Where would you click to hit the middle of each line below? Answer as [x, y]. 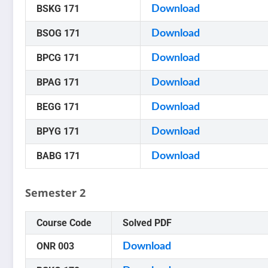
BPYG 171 [58, 132]
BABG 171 [58, 156]
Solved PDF [147, 223]
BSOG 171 [58, 33]
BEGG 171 [58, 107]
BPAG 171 [58, 83]
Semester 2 [55, 193]
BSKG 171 [58, 9]
